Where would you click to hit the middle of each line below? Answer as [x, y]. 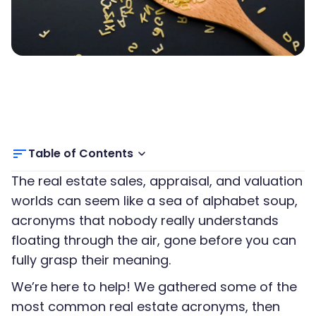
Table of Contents [81, 153]
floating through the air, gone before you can [154, 240]
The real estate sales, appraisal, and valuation [157, 181]
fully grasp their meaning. [91, 260]
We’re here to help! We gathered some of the [154, 287]
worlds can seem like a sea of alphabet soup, [154, 201]
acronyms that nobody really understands [145, 220]
